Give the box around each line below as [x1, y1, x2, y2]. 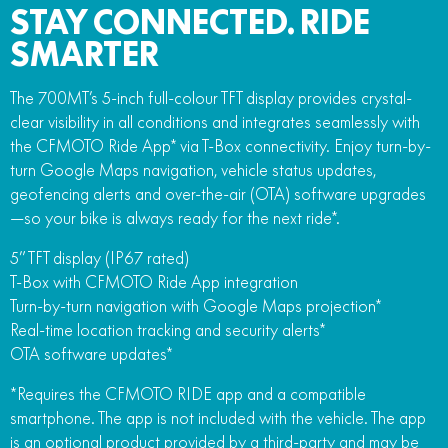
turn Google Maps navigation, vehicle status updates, [10, 159, 376, 180]
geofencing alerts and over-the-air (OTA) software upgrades [10, 183, 426, 204]
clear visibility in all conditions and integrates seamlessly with [10, 111, 420, 132]
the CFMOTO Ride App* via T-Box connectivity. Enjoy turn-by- [10, 135, 431, 156]
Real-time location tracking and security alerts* [10, 319, 326, 340]
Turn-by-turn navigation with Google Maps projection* [10, 295, 382, 316]
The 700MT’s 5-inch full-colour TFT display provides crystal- [10, 87, 412, 108]
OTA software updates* [10, 343, 173, 364]
